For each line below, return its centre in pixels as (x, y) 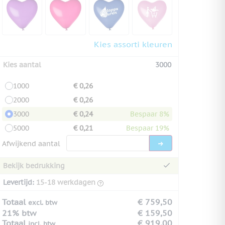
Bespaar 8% (150, 114)
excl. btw (43, 202)
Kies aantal (22, 65)
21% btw (19, 213)
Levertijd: (19, 182)
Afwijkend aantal (31, 143)
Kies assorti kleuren (133, 44)
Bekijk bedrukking (34, 165)
